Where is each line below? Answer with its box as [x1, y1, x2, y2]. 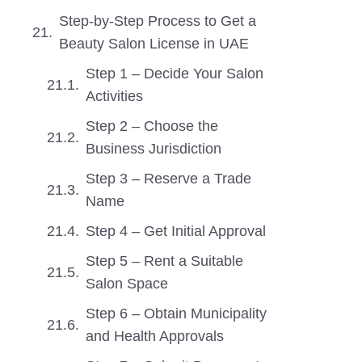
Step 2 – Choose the [86, 118, 218, 134]
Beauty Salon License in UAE [59, 36, 249, 52]
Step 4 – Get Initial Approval [86, 223, 266, 239]
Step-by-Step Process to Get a [59, 13, 256, 29]
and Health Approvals [86, 328, 224, 344]
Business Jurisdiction [86, 141, 221, 157]
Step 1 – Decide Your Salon [86, 65, 263, 82]
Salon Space [86, 276, 168, 292]
